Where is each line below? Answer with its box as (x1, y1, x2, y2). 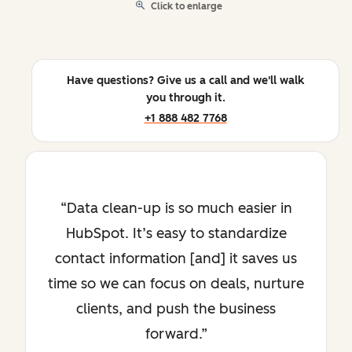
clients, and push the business (76, 300, 276, 318)
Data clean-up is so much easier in (66, 200, 292, 218)
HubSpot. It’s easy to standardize (65, 225, 287, 243)
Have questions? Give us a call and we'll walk (67, 74, 304, 88)
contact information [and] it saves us (55, 250, 297, 268)
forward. (145, 325, 201, 343)
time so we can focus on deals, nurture (48, 275, 304, 293)
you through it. (145, 91, 225, 105)
